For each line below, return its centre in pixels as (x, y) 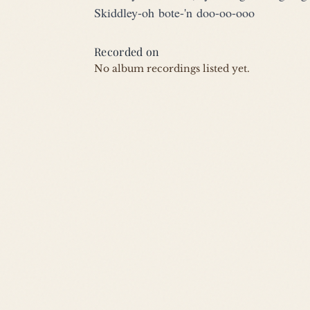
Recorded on (127, 52)
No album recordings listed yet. (172, 69)
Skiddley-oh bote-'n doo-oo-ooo (174, 13)
